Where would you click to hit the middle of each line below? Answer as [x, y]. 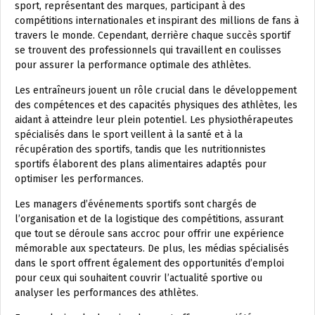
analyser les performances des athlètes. [107, 293]
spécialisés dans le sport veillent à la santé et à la [129, 135]
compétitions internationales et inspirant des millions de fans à [157, 21]
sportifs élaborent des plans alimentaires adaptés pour [141, 165]
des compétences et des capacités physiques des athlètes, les [156, 105]
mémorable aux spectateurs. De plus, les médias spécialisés [152, 249]
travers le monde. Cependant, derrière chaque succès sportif [153, 36]
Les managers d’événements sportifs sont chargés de [136, 205]
